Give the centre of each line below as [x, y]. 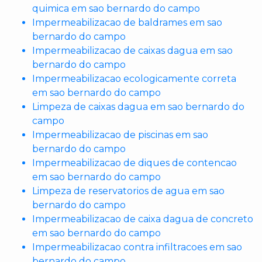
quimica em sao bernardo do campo [116, 8]
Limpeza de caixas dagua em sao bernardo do [138, 107]
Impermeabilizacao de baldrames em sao [127, 23]
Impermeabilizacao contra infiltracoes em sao [137, 247]
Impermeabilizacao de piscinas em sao [120, 135]
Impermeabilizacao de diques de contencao [135, 163]
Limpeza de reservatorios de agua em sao [128, 191]
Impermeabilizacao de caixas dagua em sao [132, 51]
